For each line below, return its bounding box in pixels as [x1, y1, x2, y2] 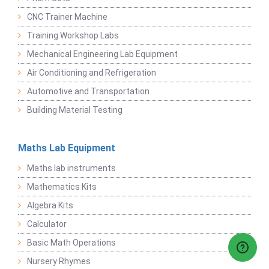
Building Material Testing [27, 105, 122, 115]
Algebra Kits [27, 201, 73, 211]
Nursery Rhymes [27, 256, 91, 267]
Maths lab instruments [27, 163, 116, 174]
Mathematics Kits [27, 182, 97, 192]
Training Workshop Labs [27, 31, 119, 41]
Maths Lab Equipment [18, 142, 115, 154]
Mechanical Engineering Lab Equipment [27, 49, 178, 59]
